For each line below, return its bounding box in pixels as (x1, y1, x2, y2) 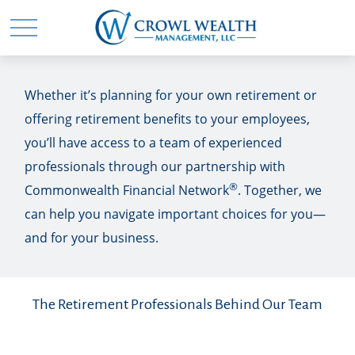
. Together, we (238, 181, 323, 199)
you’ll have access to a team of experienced (25, 134, 283, 151)
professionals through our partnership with (25, 158, 286, 175)
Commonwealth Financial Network (25, 181, 230, 199)
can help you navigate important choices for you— (25, 205, 326, 223)
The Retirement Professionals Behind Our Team (32, 296, 323, 312)
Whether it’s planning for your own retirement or (25, 86, 318, 104)
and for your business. (25, 229, 159, 246)
